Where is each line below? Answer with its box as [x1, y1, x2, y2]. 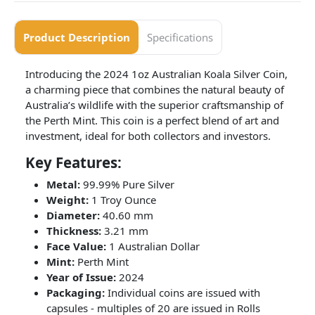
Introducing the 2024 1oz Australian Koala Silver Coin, [25, 67, 288, 81]
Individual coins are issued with [105, 285, 260, 300]
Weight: [46, 192, 89, 207]
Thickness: [46, 223, 101, 238]
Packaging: [46, 285, 105, 300]
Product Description [23, 30, 130, 44]
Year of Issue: [46, 269, 116, 284]
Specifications [147, 30, 213, 44]
